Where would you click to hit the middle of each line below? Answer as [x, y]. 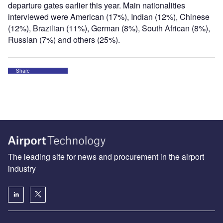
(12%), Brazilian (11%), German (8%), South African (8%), [109, 28]
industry [22, 168]
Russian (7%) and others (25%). [64, 40]
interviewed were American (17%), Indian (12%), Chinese [109, 17]
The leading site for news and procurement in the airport [106, 156]
